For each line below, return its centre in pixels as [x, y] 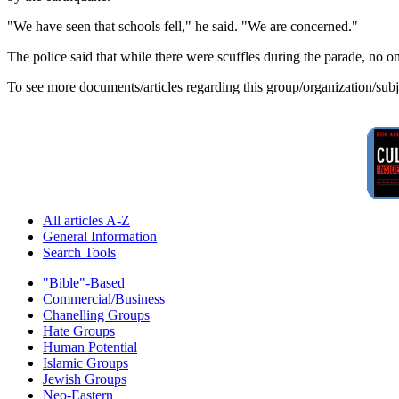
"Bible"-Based [84, 283]
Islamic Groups [85, 363]
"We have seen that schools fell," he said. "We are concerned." [183, 27]
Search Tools [79, 253]
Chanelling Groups [96, 315]
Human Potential [90, 347]
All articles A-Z [86, 221]
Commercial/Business [104, 299]
